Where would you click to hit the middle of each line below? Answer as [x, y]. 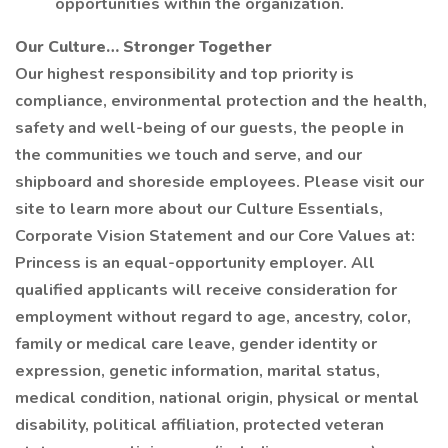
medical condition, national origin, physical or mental [217, 398]
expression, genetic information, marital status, [197, 371]
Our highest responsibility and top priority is [184, 74]
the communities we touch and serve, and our [188, 155]
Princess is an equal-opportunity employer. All [195, 263]
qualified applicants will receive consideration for [206, 290]
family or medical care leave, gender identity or [196, 344]
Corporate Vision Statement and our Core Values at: [215, 236]
